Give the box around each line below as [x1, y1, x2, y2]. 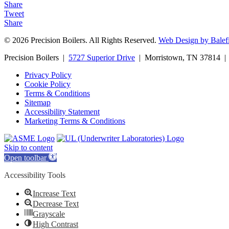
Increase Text [33, 189, 76, 198]
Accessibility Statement [25, 107, 100, 117]
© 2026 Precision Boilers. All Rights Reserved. [4, 36, 158, 45]
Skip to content [4, 143, 53, 152]
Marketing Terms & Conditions [25, 117, 125, 126]
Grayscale [33, 210, 65, 219]
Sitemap [25, 98, 51, 107]
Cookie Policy [25, 80, 71, 89]
